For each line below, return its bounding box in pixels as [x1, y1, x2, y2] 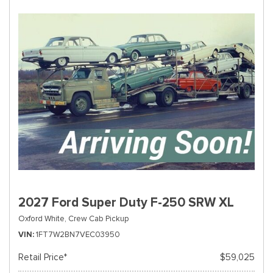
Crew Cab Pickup [68, 213, 129, 224]
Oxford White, [18, 213, 66, 224]
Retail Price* [18, 252, 67, 263]
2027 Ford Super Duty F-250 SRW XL [18, 194, 234, 210]
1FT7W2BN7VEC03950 [36, 229, 120, 239]
